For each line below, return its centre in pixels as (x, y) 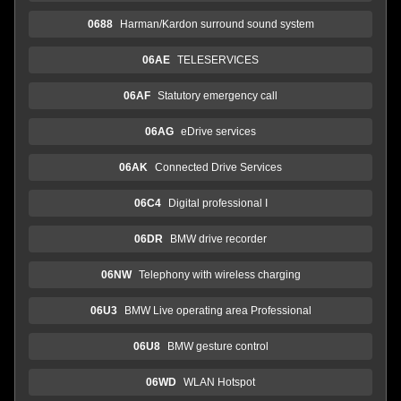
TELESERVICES (218, 60)
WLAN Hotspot (219, 382)
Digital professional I (218, 203)
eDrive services (218, 131)
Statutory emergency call (218, 95)
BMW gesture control (218, 346)
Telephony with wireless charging (219, 274)
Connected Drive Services (218, 167)
